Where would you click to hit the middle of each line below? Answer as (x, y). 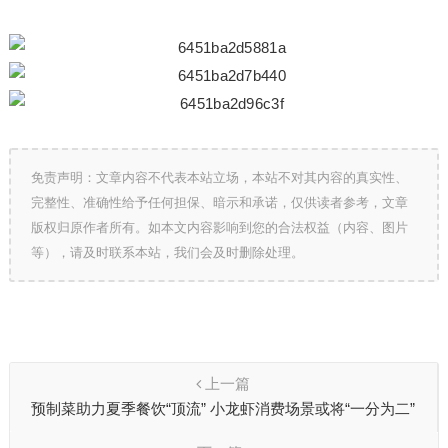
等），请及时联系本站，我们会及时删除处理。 (167, 252)
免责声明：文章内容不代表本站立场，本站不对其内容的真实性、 (219, 177)
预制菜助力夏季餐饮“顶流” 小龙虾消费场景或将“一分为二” (223, 408)
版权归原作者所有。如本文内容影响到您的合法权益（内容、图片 (219, 227)
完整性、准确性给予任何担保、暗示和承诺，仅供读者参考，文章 (219, 202)
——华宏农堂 (223, 429)
